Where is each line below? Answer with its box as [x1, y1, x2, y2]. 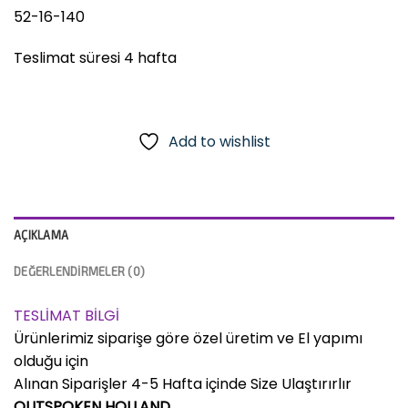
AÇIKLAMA [14, 228, 69, 243]
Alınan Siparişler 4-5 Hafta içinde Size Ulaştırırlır [14, 373, 352, 395]
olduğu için [14, 351, 88, 372]
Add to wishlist [168, 131, 270, 153]
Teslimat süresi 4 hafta [14, 47, 177, 69]
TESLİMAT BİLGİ [14, 305, 119, 327]
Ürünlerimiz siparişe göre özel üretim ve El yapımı [14, 328, 362, 350]
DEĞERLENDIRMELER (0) [14, 264, 146, 280]
